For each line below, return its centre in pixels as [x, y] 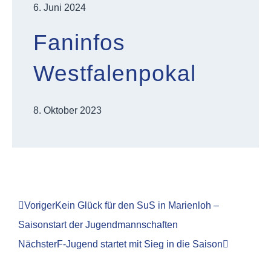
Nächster [38, 244]
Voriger [40, 205]
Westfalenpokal [115, 73]
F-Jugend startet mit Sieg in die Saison [140, 244]
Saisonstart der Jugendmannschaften [98, 225]
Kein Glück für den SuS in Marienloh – [137, 205]
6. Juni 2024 [60, 8]
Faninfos [79, 43]
